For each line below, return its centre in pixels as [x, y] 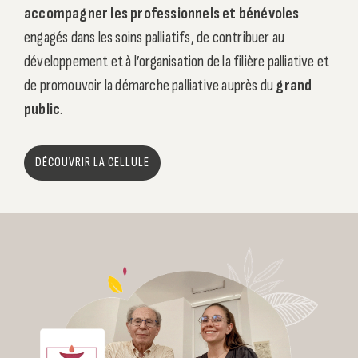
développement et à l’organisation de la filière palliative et [177, 62]
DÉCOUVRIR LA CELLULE [92, 163]
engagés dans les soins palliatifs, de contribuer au [155, 38]
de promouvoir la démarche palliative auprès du [149, 86]
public [42, 110]
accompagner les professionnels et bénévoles [162, 14]
